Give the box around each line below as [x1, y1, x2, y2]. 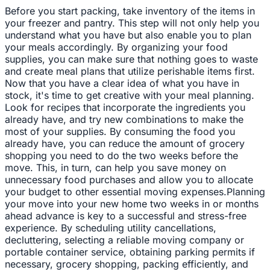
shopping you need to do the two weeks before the [5, 149, 238, 162]
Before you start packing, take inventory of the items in [5, 5, 255, 17]
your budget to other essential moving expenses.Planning [5, 186, 265, 198]
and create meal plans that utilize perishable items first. [5, 65, 255, 77]
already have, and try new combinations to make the [5, 113, 243, 125]
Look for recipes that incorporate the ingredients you [5, 101, 245, 113]
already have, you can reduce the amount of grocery [5, 137, 245, 149]
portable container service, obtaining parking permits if [5, 246, 255, 258]
